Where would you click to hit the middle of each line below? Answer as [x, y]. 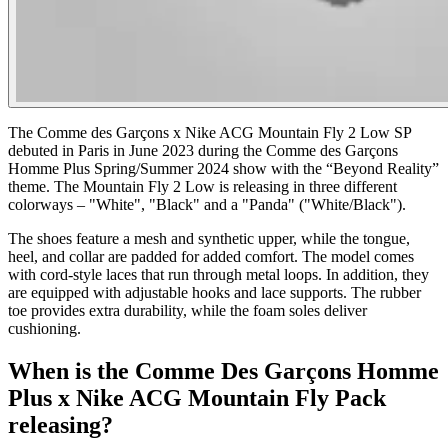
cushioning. [44, 328]
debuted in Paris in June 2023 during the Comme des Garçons [203, 150]
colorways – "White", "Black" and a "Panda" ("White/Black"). [207, 204]
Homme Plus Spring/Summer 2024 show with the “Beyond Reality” [223, 168]
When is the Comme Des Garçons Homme [223, 370]
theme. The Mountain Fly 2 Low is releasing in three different [202, 186]
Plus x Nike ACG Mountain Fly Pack [197, 397]
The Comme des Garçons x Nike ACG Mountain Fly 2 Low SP [209, 132]
